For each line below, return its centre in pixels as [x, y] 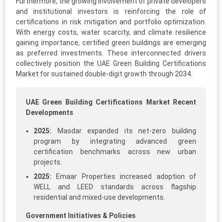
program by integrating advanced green [115, 141]
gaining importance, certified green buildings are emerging [111, 43]
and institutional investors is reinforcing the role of [111, 12]
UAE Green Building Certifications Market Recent [111, 102]
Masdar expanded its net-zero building [124, 131]
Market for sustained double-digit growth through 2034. [104, 74]
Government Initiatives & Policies [81, 216]
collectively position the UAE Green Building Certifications [111, 64]
